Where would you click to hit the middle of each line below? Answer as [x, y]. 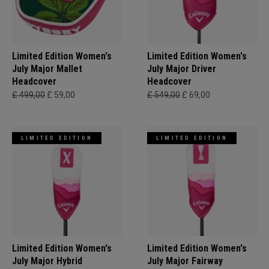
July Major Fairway [185, 261]
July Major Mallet [47, 69]
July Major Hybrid [47, 261]
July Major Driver [182, 69]
